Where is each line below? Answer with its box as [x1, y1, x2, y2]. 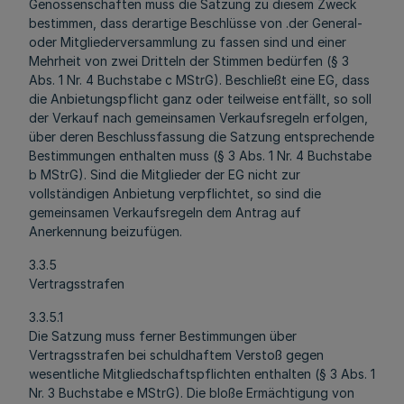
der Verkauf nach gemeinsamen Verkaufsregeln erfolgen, [29, 110, 368, 125]
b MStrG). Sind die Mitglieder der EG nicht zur [29, 167, 300, 182]
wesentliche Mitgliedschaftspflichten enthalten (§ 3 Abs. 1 [29, 366, 375, 381]
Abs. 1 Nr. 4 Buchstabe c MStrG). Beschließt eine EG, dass [29, 72, 370, 87]
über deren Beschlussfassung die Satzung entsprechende [29, 129, 374, 144]
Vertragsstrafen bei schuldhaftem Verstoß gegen [29, 347, 324, 363]
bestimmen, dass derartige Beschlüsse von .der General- [29, 15, 363, 31]
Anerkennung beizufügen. [29, 224, 182, 239]
